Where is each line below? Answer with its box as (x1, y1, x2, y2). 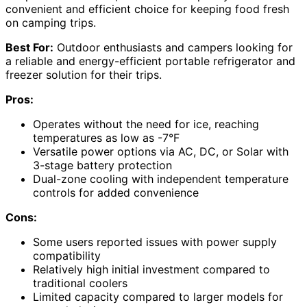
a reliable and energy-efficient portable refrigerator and (5, 54, 295, 69)
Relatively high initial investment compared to (33, 262, 270, 277)
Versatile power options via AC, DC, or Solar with (33, 145, 288, 159)
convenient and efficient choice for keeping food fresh (5, 2, 289, 16)
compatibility (33, 249, 101, 263)
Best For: (5, 40, 53, 55)
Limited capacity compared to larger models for (33, 290, 283, 304)
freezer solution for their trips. (5, 68, 162, 82)
